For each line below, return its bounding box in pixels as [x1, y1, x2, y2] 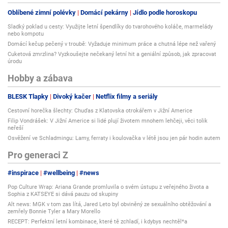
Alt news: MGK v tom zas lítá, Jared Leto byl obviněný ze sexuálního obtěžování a [8, 201, 211, 208]
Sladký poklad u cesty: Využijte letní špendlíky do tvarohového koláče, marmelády [8, 23, 213, 31]
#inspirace [8, 169, 39, 177]
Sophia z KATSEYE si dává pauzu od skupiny [8, 191, 118, 198]
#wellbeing [43, 169, 75, 177]
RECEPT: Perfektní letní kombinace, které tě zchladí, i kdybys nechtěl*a [8, 218, 187, 225]
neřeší [8, 124, 23, 131]
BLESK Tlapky [8, 92, 48, 100]
